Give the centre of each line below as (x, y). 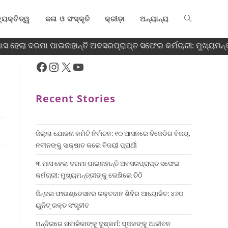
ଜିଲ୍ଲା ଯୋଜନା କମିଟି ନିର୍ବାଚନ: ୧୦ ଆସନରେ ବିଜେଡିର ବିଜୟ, (113, 133)
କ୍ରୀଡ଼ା (115, 19)
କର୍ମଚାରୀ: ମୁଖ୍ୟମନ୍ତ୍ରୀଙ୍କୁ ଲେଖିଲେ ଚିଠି (89, 175)
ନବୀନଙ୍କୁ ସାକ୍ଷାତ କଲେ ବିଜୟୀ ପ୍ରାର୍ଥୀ (86, 145)
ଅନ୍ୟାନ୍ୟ (154, 19)
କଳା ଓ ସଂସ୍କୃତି (67, 19)
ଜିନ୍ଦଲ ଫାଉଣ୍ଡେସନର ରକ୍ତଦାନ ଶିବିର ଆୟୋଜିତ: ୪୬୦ (109, 193)
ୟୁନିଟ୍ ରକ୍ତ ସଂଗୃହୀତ (62, 205)
